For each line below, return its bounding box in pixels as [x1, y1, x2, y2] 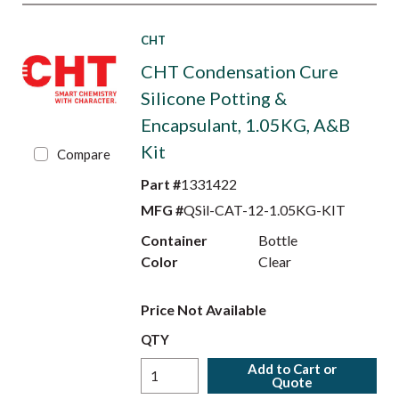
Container [140, 232, 208, 248]
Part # [140, 175, 181, 192]
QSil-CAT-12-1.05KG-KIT [183, 201, 346, 218]
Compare [57, 146, 111, 162]
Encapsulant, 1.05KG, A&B [140, 114, 350, 135]
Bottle [258, 232, 298, 248]
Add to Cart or [248, 361, 338, 377]
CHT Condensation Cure [140, 61, 338, 82]
